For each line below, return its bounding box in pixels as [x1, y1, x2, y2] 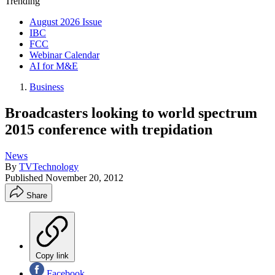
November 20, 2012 [45, 172, 123, 183]
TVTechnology [19, 161, 79, 172]
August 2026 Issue [29, 17, 102, 27]
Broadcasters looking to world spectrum [5, 104, 257, 121]
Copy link [36, 250, 69, 260]
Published [5, 172, 45, 183]
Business [29, 82, 64, 92]
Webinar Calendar [29, 50, 99, 60]
